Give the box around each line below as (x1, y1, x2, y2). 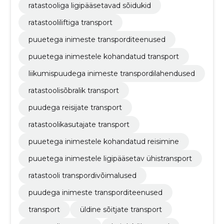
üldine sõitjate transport (79, 204, 162, 214)
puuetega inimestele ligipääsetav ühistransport (28, 153, 192, 163)
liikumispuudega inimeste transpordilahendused (28, 68, 195, 78)
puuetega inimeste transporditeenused (28, 34, 165, 44)
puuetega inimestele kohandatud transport (28, 51, 179, 61)
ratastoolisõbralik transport (28, 85, 119, 95)
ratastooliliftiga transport (28, 17, 112, 27)
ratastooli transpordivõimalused (28, 170, 136, 180)
